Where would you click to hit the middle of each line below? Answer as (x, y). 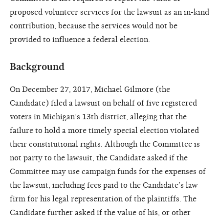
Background (37, 66)
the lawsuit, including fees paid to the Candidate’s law (104, 185)
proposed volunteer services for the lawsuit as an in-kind (109, 12)
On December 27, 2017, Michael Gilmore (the (90, 89)
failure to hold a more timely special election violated (104, 130)
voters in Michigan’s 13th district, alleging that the (98, 117)
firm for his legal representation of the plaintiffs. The (103, 199)
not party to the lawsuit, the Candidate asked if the (99, 158)
